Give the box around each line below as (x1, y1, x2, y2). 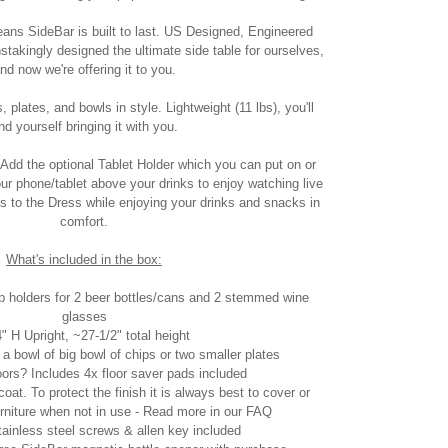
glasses (61, 309, 107, 324)
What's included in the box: (6, 252, 162, 267)
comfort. (60, 214, 108, 229)
